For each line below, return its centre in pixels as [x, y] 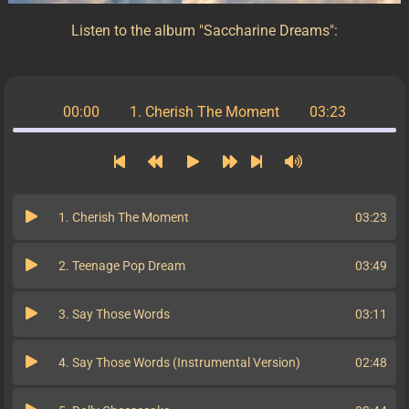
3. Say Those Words [114, 315]
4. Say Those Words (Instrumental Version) [179, 363]
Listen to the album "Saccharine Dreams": [204, 31]
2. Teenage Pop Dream [122, 266]
